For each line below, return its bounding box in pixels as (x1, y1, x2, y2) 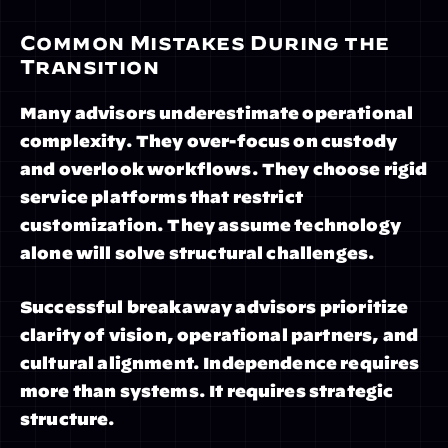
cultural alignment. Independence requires (20, 354, 420, 372)
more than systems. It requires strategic (20, 382, 394, 400)
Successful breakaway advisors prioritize (20, 298, 409, 316)
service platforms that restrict (20, 188, 303, 206)
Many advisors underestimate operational (20, 104, 414, 122)
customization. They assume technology (20, 216, 401, 234)
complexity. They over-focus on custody (20, 132, 398, 150)
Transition (20, 55, 159, 78)
